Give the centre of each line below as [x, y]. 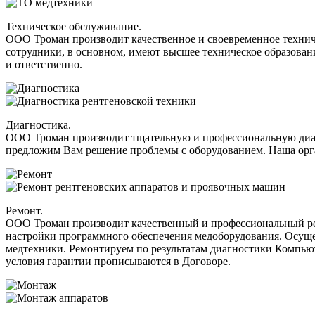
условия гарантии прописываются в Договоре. [118, 262]
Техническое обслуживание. [73, 27]
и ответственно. [44, 65]
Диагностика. [38, 125]
